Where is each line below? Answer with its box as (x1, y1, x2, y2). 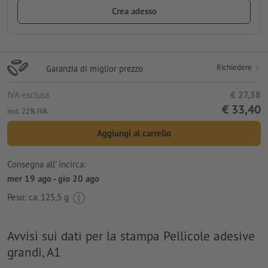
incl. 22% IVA (7, 106, 47, 115)
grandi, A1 (7, 243, 61, 260)
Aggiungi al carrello (97, 127, 171, 139)
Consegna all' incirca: (7, 159, 86, 170)
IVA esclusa (7, 89, 49, 100)
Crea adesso (111, 5, 157, 17)
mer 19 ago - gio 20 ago (7, 173, 99, 185)
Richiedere (217, 62, 254, 72)
